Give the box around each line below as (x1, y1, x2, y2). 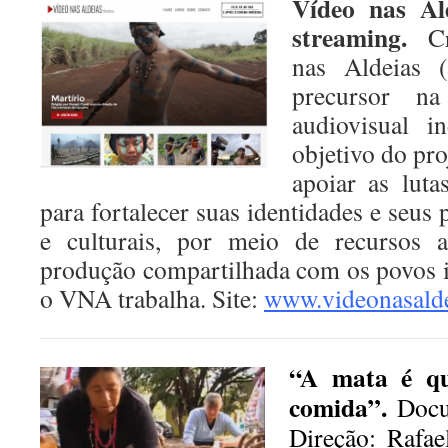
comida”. (289, 388, 397, 426)
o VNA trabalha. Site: (40, 281, 264, 315)
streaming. (292, 18, 407, 56)
